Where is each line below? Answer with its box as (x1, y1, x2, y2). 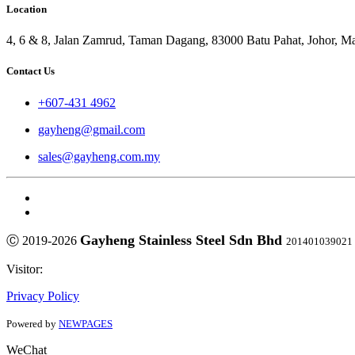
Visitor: (6, 261, 43, 276)
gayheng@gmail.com (38, 122, 145, 136)
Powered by (6, 317, 59, 330)
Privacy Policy (6, 288, 79, 303)
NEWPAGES (59, 317, 113, 330)
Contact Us (6, 65, 55, 78)
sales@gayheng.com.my (38, 149, 160, 163)
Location (6, 3, 47, 16)
